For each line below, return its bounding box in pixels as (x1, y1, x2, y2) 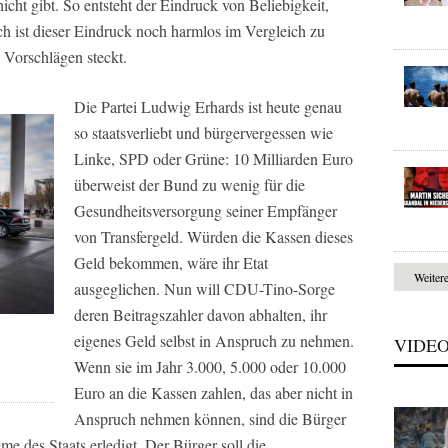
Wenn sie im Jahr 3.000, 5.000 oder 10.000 (74, 356, 346, 377)
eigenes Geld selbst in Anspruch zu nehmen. (74, 330, 354, 351)
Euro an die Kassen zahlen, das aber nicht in (74, 382, 353, 403)
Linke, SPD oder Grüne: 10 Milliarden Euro (74, 148, 353, 169)
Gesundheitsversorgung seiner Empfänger (74, 200, 337, 221)
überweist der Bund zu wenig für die (74, 174, 305, 195)
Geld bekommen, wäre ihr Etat (74, 252, 268, 273)
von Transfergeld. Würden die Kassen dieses (74, 226, 353, 247)
